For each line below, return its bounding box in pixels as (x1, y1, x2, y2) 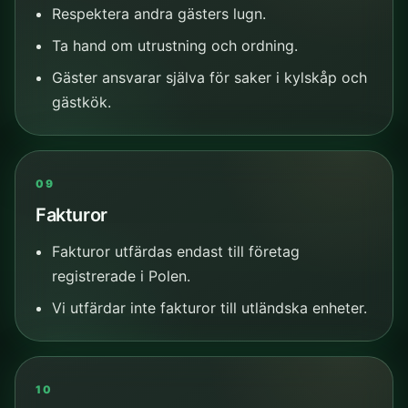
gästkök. (51, 92, 111, 111)
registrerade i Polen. (51, 266, 190, 285)
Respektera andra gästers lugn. (51, 4, 266, 23)
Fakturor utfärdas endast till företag (51, 241, 300, 260)
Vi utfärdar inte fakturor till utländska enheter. (51, 298, 367, 317)
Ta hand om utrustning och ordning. (51, 36, 298, 55)
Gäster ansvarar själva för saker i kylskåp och (51, 67, 367, 87)
